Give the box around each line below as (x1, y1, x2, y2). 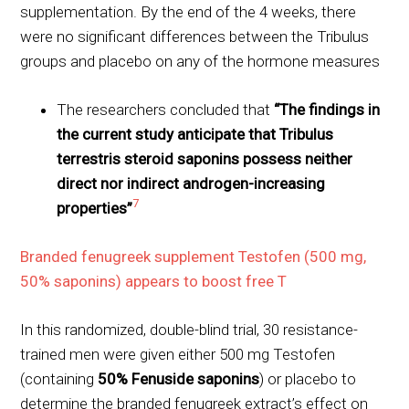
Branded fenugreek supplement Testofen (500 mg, (20, 246, 367, 266)
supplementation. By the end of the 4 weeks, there (20, 2, 357, 21)
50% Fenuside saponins (98, 369, 260, 388)
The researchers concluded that (57, 100, 275, 119)
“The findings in (274, 100, 381, 119)
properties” (57, 198, 133, 217)
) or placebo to (259, 369, 357, 388)
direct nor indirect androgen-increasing (57, 173, 326, 193)
